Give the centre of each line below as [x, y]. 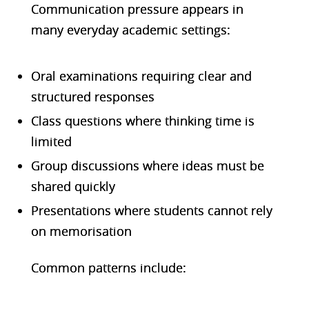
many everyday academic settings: [130, 29]
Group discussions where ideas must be [147, 165]
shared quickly [73, 186]
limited [51, 141]
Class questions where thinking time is [142, 120]
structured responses [92, 96]
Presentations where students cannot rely [151, 210]
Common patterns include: [108, 267]
